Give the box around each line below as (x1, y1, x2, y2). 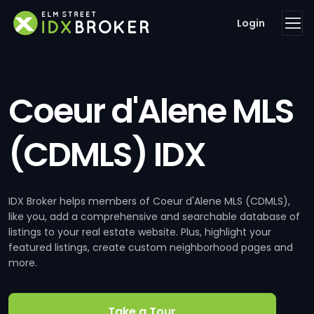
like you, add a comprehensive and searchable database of (8, 210, 300, 224)
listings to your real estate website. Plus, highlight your (8, 225, 271, 239)
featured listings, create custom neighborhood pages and (8, 240, 293, 254)
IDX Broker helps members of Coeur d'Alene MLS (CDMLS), (8, 194, 290, 208)
